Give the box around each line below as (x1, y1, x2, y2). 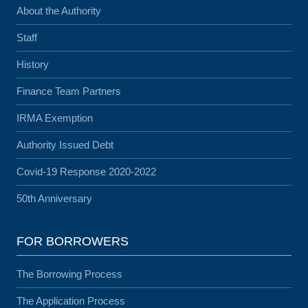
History (16, 58, 49, 70)
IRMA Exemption (16, 112, 93, 124)
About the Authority (16, 5, 101, 16)
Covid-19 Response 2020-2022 (16, 166, 156, 177)
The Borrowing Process (16, 268, 122, 280)
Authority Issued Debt (16, 139, 113, 151)
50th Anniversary (16, 192, 92, 204)
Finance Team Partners (16, 85, 121, 97)
